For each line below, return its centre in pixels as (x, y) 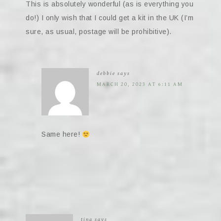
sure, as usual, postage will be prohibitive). (99, 32)
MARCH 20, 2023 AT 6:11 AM (140, 84)
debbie (106, 74)
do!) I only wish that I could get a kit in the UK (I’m (110, 18)
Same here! (62, 134)
